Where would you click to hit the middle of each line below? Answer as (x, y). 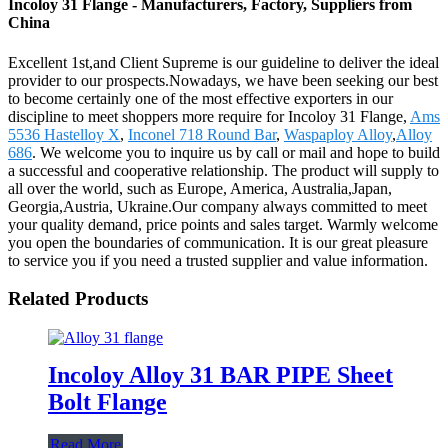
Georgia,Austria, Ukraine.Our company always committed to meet (217, 206)
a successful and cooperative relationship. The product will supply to (223, 170)
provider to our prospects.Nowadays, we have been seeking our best (223, 80)
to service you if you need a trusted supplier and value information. (218, 260)
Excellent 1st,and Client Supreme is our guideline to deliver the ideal (223, 62)
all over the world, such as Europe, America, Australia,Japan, (200, 188)
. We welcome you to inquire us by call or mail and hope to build (236, 152)
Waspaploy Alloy (338, 134)
